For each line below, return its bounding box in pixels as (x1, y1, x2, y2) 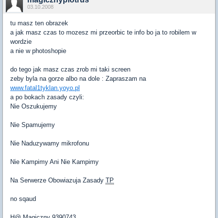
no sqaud (10, 195, 36, 202)
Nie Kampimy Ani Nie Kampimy (10, 158, 99, 165)
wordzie (10, 38, 32, 45)
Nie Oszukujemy (10, 103, 57, 110)
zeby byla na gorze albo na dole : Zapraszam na (10, 75, 146, 82)
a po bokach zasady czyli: (10, 93, 84, 101)
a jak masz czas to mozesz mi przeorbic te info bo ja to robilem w (10, 29, 196, 36)
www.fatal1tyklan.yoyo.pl (10, 84, 80, 91)
